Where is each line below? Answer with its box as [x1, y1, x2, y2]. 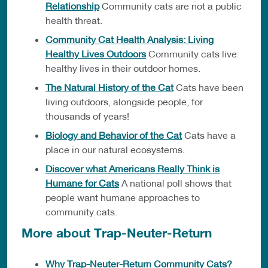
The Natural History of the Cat [45, 81, 173, 93]
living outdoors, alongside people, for [45, 96, 203, 108]
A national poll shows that [119, 177, 232, 189]
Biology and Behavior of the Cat [45, 129, 182, 141]
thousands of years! [45, 110, 129, 122]
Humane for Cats [45, 177, 119, 189]
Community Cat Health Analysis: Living [45, 33, 214, 45]
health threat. [45, 14, 102, 26]
